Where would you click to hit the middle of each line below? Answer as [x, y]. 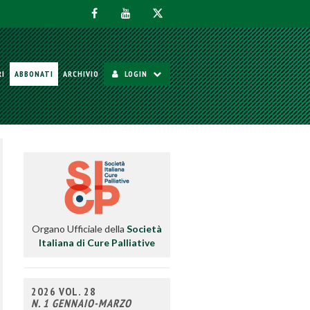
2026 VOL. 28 [63, 291]
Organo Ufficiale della [79, 229]
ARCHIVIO [81, 74]
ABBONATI [34, 74]
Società [144, 229]
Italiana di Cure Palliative [97, 243]
